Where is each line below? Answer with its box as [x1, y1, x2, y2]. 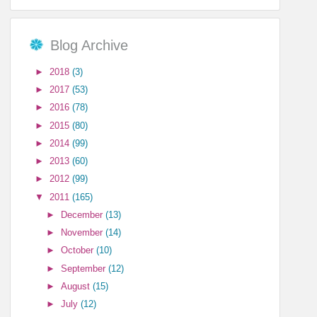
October [61, 245, 97, 256]
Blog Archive [50, 38, 129, 54]
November [61, 227, 106, 238]
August [61, 280, 93, 292]
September [61, 263, 109, 274]
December [61, 209, 106, 220]
